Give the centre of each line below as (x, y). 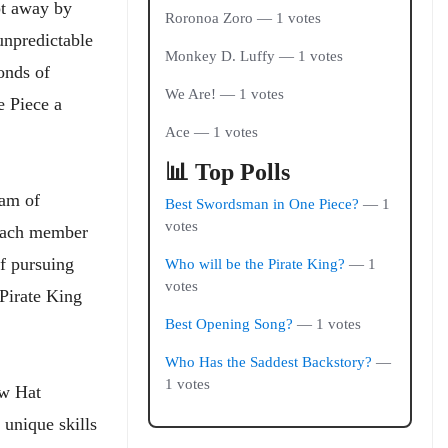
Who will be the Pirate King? (255, 264)
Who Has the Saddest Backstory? (268, 362)
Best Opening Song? (229, 324)
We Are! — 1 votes (224, 94)
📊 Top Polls (227, 172)
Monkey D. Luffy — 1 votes (254, 56)
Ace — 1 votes (211, 132)
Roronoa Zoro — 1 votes (243, 18)
